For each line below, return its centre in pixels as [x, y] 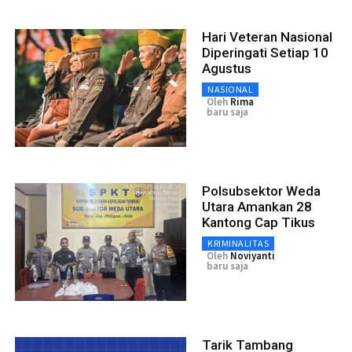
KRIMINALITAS [238, 244]
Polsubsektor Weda [261, 191]
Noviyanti [253, 256]
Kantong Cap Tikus [258, 223]
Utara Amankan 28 [257, 207]
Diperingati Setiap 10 [265, 53]
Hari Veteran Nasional [267, 37]
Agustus [227, 69]
